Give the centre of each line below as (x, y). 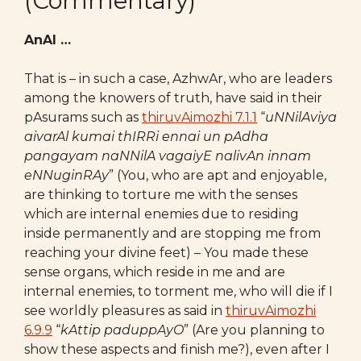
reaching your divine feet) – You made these (166, 253)
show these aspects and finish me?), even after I (177, 349)
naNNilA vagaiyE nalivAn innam (206, 156)
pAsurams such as (83, 117)
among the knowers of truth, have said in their (173, 98)
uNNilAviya (301, 117)
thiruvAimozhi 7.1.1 (199, 117)
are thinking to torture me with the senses (161, 195)
